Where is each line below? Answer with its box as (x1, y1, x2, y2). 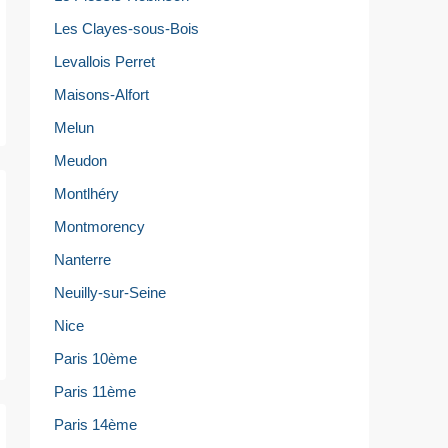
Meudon (54, 151, 107, 169)
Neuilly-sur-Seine (54, 283, 166, 301)
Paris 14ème (54, 415, 137, 433)
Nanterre (54, 250, 111, 268)
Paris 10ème (54, 349, 137, 367)
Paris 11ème (54, 382, 136, 400)
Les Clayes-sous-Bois (54, 19, 199, 37)
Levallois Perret (54, 52, 155, 70)
